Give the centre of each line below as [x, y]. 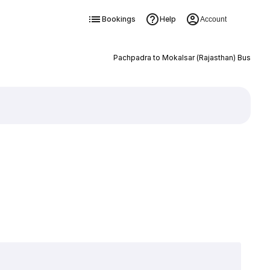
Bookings [118, 19]
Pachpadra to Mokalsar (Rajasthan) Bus [182, 58]
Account [213, 19]
